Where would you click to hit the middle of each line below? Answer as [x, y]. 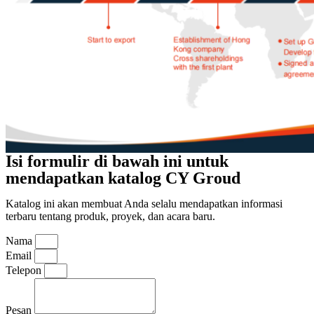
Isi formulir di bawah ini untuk [117, 161]
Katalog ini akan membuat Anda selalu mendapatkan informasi [144, 204]
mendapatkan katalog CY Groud [123, 178]
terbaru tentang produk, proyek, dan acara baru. [110, 216]
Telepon [25, 270]
